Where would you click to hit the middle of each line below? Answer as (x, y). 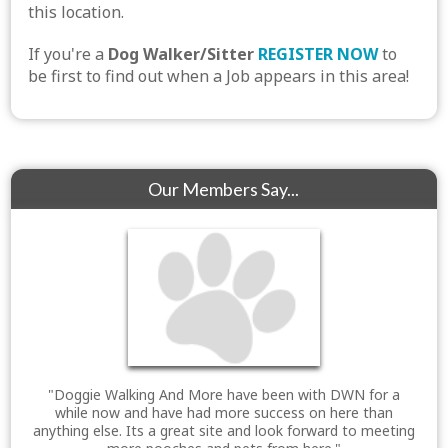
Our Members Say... (224, 189)
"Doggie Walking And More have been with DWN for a (223, 394)
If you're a (68, 54)
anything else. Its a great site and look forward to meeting (223, 430)
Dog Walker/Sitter (181, 54)
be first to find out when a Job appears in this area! (219, 76)
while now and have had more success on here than (223, 412)
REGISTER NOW (318, 54)
